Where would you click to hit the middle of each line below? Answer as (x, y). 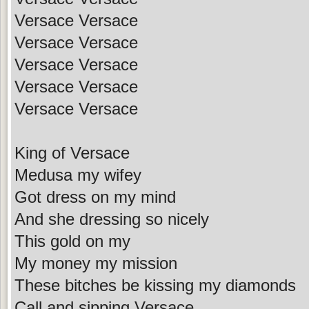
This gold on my (72, 241)
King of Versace (72, 152)
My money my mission (96, 263)
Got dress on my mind (95, 197)
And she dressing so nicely (112, 219)
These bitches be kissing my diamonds (155, 285)
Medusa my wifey (78, 175)
